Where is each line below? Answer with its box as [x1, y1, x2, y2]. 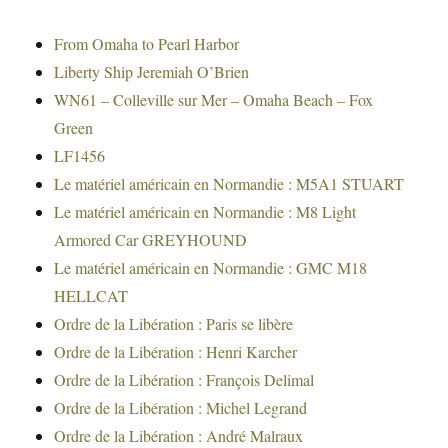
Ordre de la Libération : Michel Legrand [54, 397, 308, 419]
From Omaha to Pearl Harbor [54, 33, 240, 55]
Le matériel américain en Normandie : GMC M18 [54, 257, 368, 279]
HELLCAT [54, 285, 129, 307]
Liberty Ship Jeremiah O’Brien [54, 61, 250, 83]
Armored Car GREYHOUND [54, 229, 248, 251]
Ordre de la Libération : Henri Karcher [54, 341, 298, 363]
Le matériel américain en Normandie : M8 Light [54, 201, 357, 223]
